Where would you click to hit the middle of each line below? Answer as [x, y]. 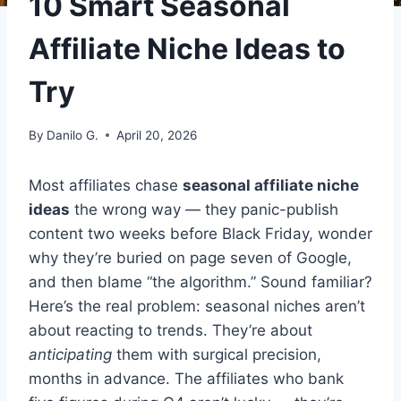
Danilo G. [73, 135]
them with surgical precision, [217, 354]
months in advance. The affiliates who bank [186, 378]
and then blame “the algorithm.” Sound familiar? [200, 282]
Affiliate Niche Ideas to [187, 49]
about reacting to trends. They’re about [171, 330]
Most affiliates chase [106, 185]
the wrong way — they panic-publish [204, 209]
